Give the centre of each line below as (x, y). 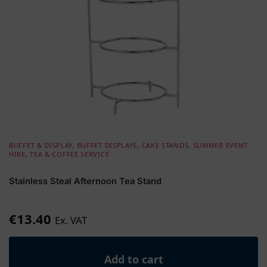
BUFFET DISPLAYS (107, 145)
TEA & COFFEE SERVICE (70, 154)
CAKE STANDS (165, 145)
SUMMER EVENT (221, 145)
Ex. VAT (71, 220)
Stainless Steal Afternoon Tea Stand (85, 181)
